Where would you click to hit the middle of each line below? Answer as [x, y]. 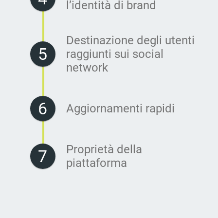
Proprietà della [104, 149]
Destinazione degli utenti [130, 40]
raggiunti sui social [115, 54]
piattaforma [97, 163]
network [87, 67]
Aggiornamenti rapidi [120, 108]
